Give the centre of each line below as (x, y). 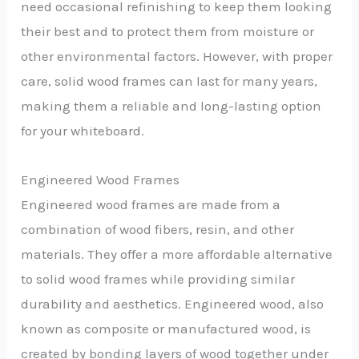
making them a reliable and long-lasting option (171, 106)
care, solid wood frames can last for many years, (169, 81)
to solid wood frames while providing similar (158, 279)
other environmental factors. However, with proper (177, 56)
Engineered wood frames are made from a (151, 205)
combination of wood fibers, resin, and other (158, 230)
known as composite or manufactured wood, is (166, 329)
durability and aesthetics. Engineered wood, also (173, 304)
